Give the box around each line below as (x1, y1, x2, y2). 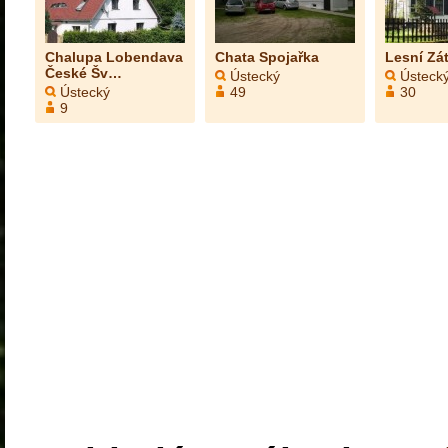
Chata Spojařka (215, 49, 319, 65)
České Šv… (45, 65, 122, 81)
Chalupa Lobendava (45, 49, 183, 65)
